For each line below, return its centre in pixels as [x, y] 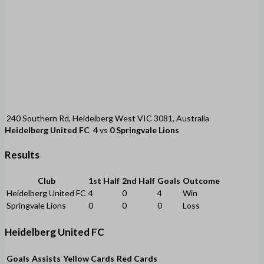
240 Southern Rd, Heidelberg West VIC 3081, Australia [108, 118]
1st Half [104, 181]
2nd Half [138, 181]
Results [22, 154]
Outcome [201, 181]
